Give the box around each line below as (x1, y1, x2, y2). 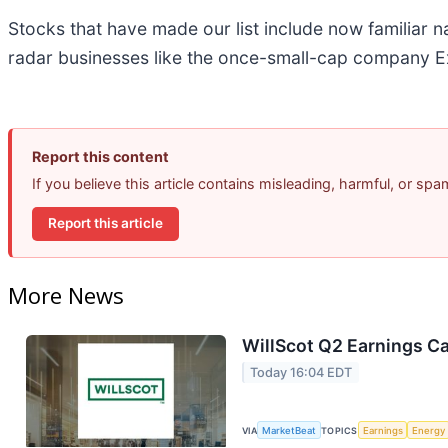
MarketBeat (262, 424, 317, 436)
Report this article (48, 215, 163, 232)
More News (8, 279, 124, 310)
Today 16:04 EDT (250, 364, 353, 380)
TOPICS (321, 424, 358, 436)
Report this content (32, 147, 169, 165)
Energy (412, 424, 446, 436)
